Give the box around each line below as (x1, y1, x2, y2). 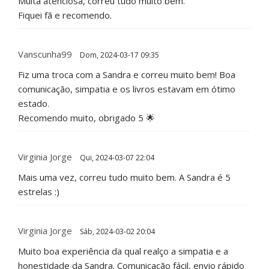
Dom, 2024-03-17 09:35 (78, 50, 159, 61)
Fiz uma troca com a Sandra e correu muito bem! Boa (18, 68, 235, 81)
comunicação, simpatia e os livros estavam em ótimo (18, 83, 235, 95)
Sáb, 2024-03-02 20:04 (78, 226, 155, 237)
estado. (18, 97, 49, 110)
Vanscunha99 (18, 48, 72, 61)
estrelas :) (18, 186, 59, 198)
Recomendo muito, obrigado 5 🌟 (18, 112, 155, 124)
